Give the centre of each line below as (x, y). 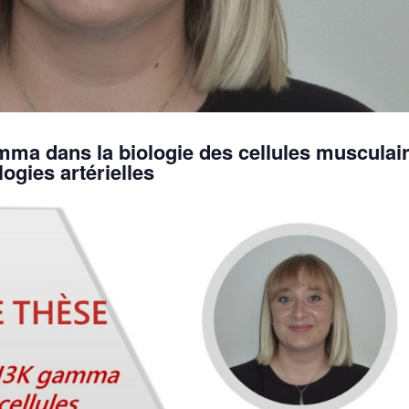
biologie (157, 151)
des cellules (255, 151)
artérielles (108, 171)
